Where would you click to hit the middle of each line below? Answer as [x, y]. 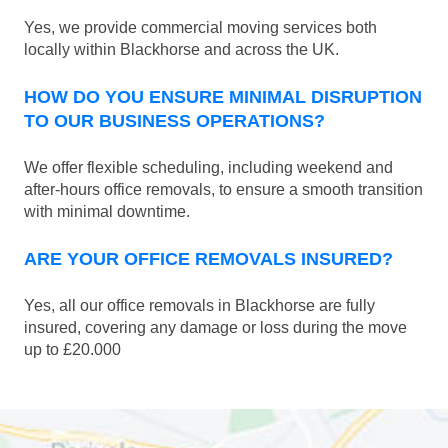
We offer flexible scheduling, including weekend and [208, 168]
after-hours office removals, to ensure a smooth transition [223, 190]
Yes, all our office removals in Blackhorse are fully [199, 306]
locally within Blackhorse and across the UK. [181, 50]
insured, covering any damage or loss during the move [215, 328]
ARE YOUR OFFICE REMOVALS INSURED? [208, 259]
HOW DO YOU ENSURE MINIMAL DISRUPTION [223, 97]
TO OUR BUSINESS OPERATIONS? [174, 121]
